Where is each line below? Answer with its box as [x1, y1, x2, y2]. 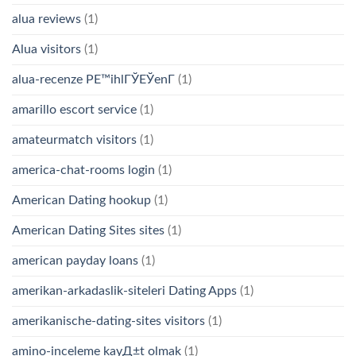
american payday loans [12, 254, 138, 268]
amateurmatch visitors [12, 133, 137, 147]
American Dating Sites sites [12, 224, 164, 238]
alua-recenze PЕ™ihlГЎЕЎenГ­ [12, 73, 175, 87]
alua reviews [12, 13, 81, 26]
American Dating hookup [12, 194, 151, 207]
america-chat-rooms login [12, 164, 155, 177]
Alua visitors [12, 43, 81, 56]
